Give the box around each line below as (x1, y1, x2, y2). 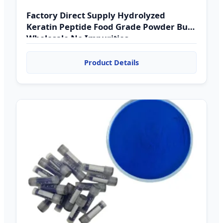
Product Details (84, 57, 139, 67)
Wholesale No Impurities (26, 32, 128, 44)
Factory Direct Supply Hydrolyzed (26, 9, 165, 21)
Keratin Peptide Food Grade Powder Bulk (26, 20, 195, 32)
